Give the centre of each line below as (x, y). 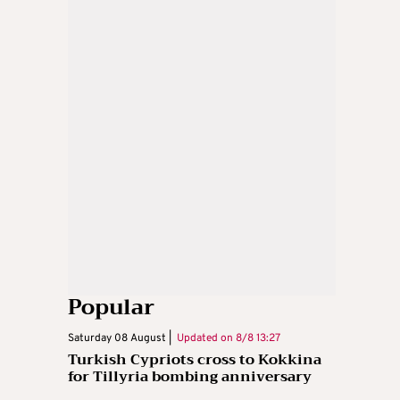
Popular (111, 307)
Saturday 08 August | (120, 338)
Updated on (204, 338)
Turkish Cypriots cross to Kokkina (195, 359)
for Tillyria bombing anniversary (190, 376)
